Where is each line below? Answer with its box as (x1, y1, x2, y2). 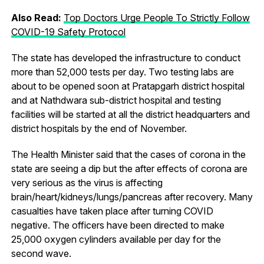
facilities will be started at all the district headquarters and (11, 108, 250, 120)
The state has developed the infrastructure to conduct (11, 51, 240, 64)
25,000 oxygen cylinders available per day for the (11, 233, 221, 245)
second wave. (11, 247, 71, 259)
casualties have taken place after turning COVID (11, 204, 213, 217)
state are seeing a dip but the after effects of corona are (11, 162, 247, 174)
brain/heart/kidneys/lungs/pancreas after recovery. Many (11, 190, 253, 203)
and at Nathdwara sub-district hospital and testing (11, 94, 221, 106)
